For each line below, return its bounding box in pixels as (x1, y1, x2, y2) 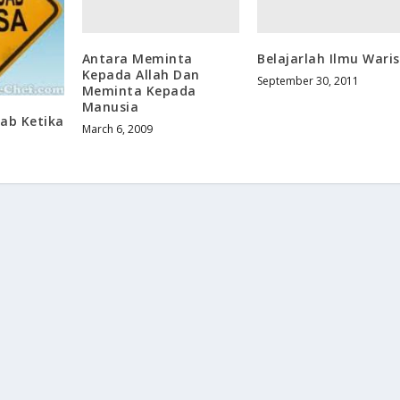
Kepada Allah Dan (81, 65, 200, 83)
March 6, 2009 (81, 121, 153, 137)
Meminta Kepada (81, 81, 196, 99)
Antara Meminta (81, 49, 193, 67)
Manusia (81, 97, 139, 115)
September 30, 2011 (257, 72, 360, 88)
